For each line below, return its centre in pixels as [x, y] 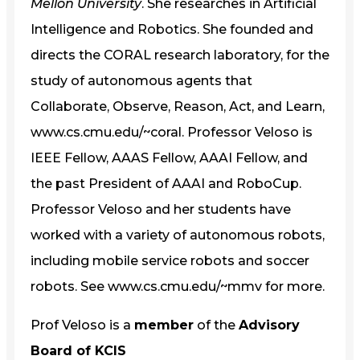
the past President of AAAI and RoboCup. [166, 183]
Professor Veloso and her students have [161, 209]
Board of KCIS [78, 350]
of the [216, 325]
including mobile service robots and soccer [170, 260]
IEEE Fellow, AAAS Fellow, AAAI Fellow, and [169, 157]
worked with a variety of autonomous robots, [178, 235]
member [164, 325]
